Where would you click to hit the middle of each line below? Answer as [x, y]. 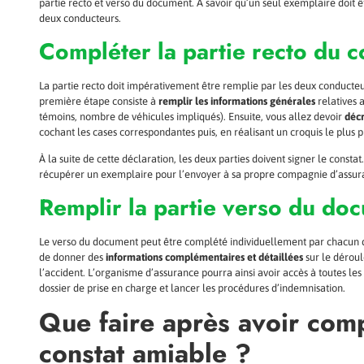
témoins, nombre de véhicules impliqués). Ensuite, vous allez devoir [192, 116]
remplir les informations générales [237, 101]
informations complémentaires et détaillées [204, 257]
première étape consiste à [99, 101]
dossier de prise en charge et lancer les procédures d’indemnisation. [192, 288]
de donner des [72, 257]
